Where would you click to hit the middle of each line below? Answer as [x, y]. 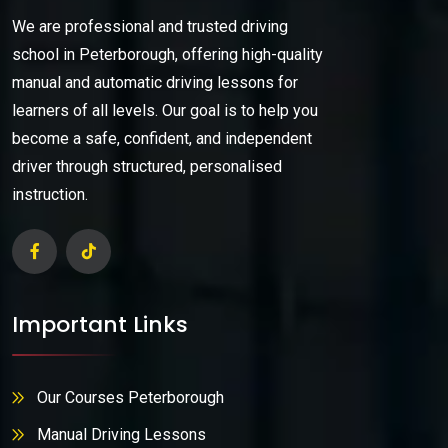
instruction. [50, 195]
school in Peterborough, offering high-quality [167, 55]
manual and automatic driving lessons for [155, 83]
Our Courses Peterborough [130, 397]
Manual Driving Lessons [121, 434]
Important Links [100, 324]
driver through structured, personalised [147, 167]
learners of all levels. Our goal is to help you [165, 111]
